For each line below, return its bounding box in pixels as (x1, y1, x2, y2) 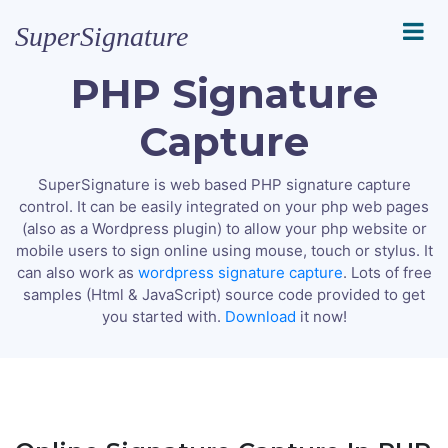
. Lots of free (342, 263, 432, 282)
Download (224, 307, 296, 326)
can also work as (16, 263, 138, 282)
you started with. (101, 307, 225, 326)
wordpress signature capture (137, 263, 343, 282)
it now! (295, 307, 347, 326)
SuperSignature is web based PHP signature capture (37, 175, 411, 194)
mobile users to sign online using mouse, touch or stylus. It (15, 241, 433, 260)
